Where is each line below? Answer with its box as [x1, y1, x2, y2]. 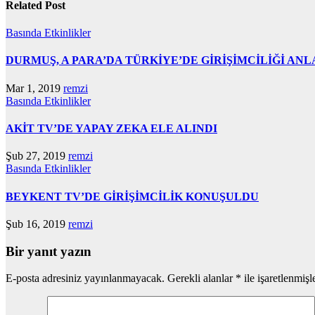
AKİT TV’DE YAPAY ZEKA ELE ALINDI [6, 122, 217, 134]
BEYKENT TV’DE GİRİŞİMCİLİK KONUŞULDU [6, 190, 259, 202]
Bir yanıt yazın [6, 243, 91, 259]
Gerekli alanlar [167, 272, 236, 285]
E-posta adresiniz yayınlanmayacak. [6, 272, 165, 285]
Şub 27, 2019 [6, 150, 68, 162]
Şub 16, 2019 [6, 217, 68, 230]
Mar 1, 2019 [6, 82, 63, 94]
